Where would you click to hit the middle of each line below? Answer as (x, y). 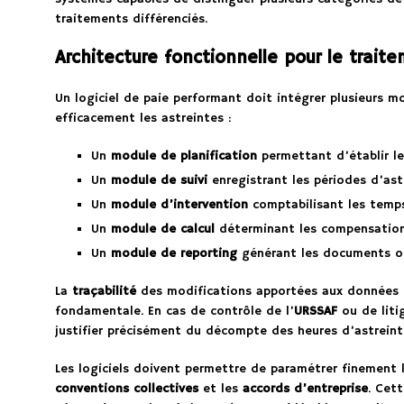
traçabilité (104, 292)
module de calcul (162, 230)
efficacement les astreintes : (142, 119)
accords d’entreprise (305, 389)
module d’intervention (179, 205)
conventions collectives (126, 389)
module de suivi (159, 181)
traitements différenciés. (131, 19)
